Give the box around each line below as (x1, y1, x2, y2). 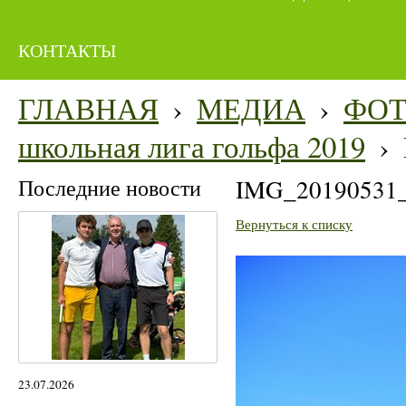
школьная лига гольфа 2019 (18, 126, 365, 167)
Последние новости (18, 173, 201, 203)
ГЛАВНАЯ (18, 88, 159, 129)
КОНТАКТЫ (18, 38, 116, 63)
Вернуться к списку (236, 215, 353, 234)
